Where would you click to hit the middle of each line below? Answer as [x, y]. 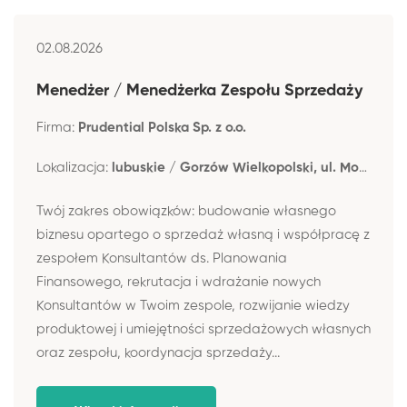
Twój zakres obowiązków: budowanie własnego [186, 211]
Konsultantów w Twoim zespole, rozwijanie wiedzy [193, 306]
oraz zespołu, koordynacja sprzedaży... [158, 353]
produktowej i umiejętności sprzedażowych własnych [203, 329]
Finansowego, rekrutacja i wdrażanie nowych [179, 282]
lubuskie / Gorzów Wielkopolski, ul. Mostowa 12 [235, 167]
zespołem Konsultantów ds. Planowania [162, 258]
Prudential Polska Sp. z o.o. [162, 127]
